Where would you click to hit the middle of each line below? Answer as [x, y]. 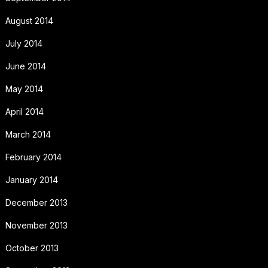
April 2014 [24, 111]
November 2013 [36, 225]
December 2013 [36, 202]
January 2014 [31, 179]
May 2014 [24, 89]
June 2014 [25, 66]
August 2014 [29, 20]
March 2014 [28, 134]
